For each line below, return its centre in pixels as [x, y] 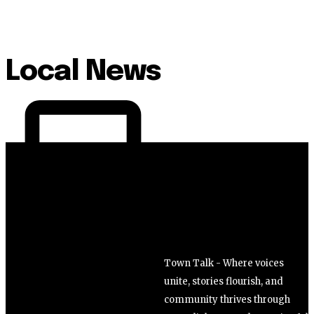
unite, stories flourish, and [224, 282]
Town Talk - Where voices [224, 264]
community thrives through [227, 300]
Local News [83, 72]
